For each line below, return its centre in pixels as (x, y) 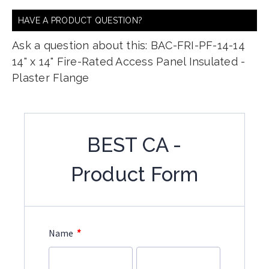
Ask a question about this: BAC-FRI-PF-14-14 (128, 45)
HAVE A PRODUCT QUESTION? (80, 20)
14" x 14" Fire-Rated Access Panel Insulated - (129, 62)
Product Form (134, 174)
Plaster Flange (51, 78)
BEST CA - (134, 145)
